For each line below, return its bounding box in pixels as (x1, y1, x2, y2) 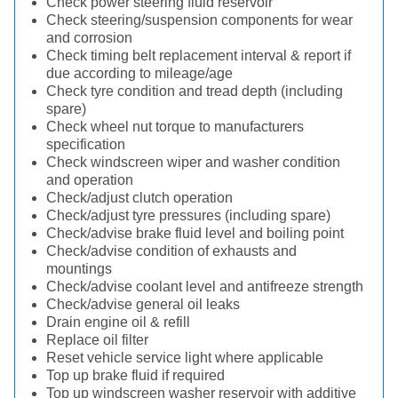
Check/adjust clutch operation (46, 190, 233, 205)
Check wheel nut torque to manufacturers (46, 119, 304, 134)
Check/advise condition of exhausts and (46, 243, 297, 259)
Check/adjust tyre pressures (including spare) (46, 208, 330, 223)
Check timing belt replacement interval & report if (46, 48, 351, 63)
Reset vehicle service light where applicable (46, 350, 323, 365)
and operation (46, 172, 133, 187)
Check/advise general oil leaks (46, 297, 240, 312)
